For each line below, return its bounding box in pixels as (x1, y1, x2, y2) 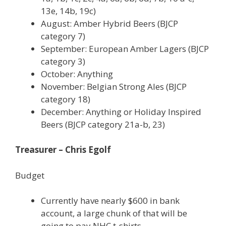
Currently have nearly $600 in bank (41, 195, 180, 206)
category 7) (41, 30, 85, 42)
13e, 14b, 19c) (41, 5, 96, 17)
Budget (15, 169, 44, 181)
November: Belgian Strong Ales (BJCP (41, 80, 187, 92)
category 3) (41, 55, 85, 67)
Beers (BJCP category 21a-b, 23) (41, 118, 165, 130)
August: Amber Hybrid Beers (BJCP (41, 17, 178, 29)
